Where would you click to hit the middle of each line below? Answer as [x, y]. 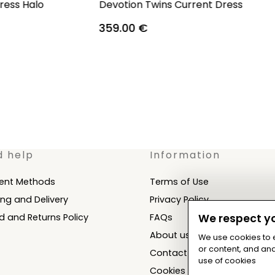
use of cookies [227, 261]
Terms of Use [179, 181]
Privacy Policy [179, 199]
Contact [168, 253]
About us [170, 235]
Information [185, 155]
